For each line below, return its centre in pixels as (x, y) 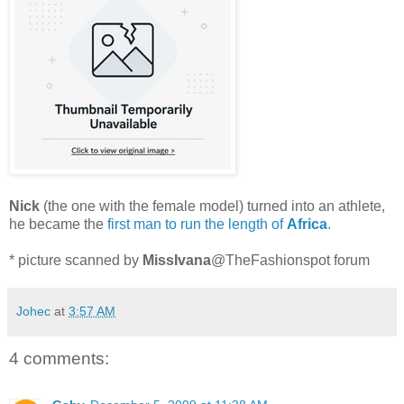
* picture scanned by (76, 260)
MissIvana (177, 260)
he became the (58, 224)
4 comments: (59, 358)
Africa (307, 224)
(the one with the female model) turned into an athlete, (212, 206)
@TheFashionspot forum (290, 260)
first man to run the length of (197, 224)
